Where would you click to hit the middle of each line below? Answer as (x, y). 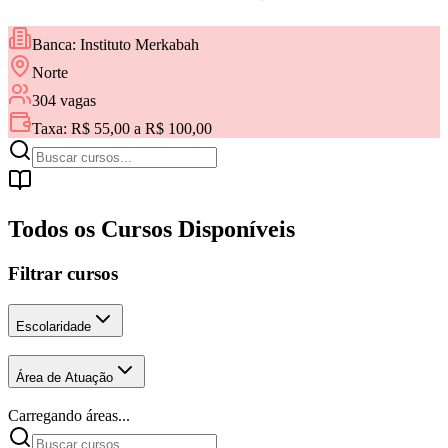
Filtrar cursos (63, 273)
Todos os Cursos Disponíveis (151, 229)
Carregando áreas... (69, 416)
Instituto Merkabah (139, 45)
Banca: (56, 45)
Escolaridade (53, 326)
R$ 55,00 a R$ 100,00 (141, 129)
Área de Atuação (64, 378)
